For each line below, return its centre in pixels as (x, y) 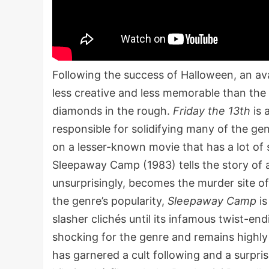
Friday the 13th (212, 111)
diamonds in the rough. (113, 111)
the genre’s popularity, (110, 201)
